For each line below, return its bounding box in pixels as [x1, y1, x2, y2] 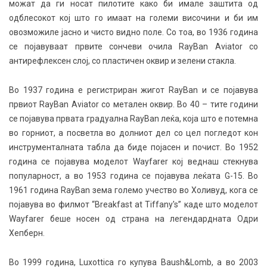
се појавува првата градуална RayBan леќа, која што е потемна [9, 114, 258, 123]
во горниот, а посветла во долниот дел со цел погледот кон [9, 128, 258, 138]
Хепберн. [9, 228, 46, 238]
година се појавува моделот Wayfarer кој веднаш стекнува [9, 157, 258, 166]
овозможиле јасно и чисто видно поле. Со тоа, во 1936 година [9, 27, 258, 37]
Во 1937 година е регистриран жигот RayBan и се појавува [9, 85, 258, 95]
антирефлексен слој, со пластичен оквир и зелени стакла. [9, 56, 236, 66]
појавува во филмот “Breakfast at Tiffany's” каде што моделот [9, 200, 258, 209]
